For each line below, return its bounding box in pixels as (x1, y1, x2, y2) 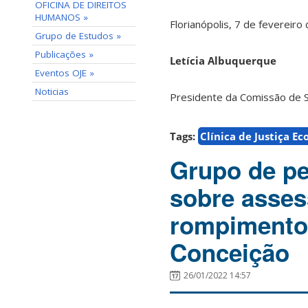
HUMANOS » (35, 11, 88, 23)
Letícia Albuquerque (170, 54, 282, 68)
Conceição (170, 235, 289, 270)
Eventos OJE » (35, 67, 94, 79)
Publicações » (35, 48, 93, 60)
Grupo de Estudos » (35, 30, 121, 42)
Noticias (35, 85, 69, 98)
